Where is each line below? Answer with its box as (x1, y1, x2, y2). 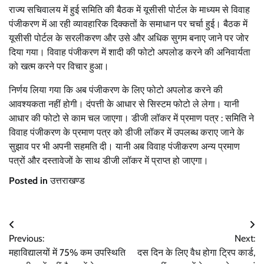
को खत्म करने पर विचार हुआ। (9, 61, 109, 72)
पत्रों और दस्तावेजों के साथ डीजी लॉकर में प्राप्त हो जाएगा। (9, 155, 209, 167)
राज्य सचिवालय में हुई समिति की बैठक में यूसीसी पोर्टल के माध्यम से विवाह (9, 4, 250, 16)
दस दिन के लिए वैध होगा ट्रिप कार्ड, (137, 247, 255, 259)
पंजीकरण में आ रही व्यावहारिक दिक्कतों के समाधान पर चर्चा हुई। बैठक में (9, 18, 247, 30)
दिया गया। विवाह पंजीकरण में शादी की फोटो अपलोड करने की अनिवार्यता (9, 47, 250, 58)
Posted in (9, 175, 50, 187)
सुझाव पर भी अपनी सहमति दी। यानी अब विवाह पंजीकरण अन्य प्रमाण (9, 141, 240, 153)
